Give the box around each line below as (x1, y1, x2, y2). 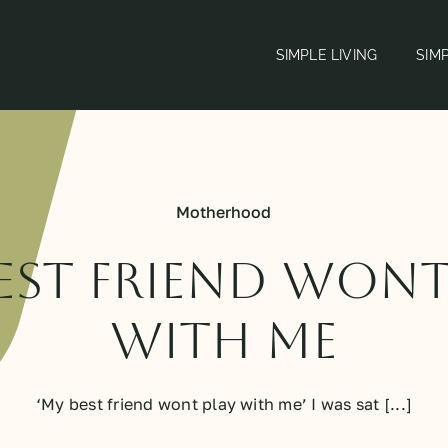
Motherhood (176, 202, 272, 223)
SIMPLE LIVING (275, 46, 378, 63)
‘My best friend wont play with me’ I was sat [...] (35, 394, 412, 415)
